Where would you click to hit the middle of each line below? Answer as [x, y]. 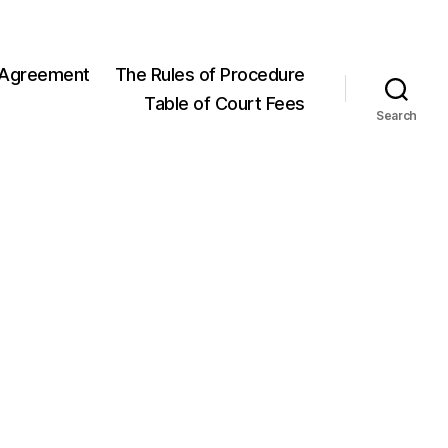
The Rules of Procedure [209, 74]
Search [396, 115]
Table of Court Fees [224, 103]
